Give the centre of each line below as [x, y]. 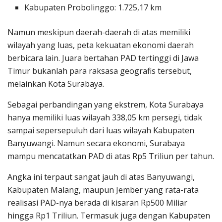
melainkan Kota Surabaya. [56, 83]
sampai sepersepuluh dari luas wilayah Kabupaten [101, 130]
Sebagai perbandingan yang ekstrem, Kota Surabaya [106, 104]
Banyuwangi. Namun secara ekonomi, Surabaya [96, 143]
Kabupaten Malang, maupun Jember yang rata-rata [103, 190]
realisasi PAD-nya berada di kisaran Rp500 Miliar [97, 202]
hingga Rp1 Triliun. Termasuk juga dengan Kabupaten [109, 215]
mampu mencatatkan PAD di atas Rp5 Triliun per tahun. [111, 156]
